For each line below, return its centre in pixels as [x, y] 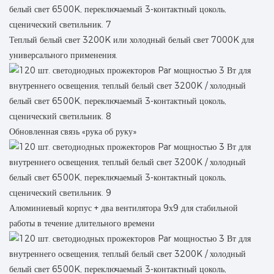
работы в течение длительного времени [82, 223]
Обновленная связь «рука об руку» [73, 131]
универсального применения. [63, 55]
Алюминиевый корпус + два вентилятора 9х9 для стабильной [124, 208]
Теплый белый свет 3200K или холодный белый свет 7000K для [131, 39]
